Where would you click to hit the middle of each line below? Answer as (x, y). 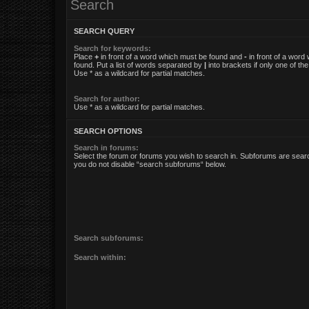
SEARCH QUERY (104, 31)
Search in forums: (106, 148)
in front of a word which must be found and (171, 56)
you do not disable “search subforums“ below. (150, 164)
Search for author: (107, 98)
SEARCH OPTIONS (108, 131)
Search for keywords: (112, 48)
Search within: (100, 257)
